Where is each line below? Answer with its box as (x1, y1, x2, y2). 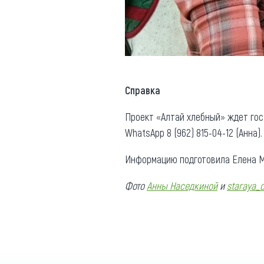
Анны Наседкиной (147, 179, 217, 192)
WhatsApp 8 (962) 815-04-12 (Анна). (125, 126, 262, 139)
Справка (125, 83, 160, 97)
